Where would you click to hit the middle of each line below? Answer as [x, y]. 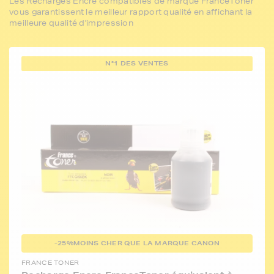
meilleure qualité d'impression [72, 23]
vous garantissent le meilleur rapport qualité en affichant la [131, 12]
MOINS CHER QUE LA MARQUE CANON [147, 243]
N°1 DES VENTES [137, 63]
